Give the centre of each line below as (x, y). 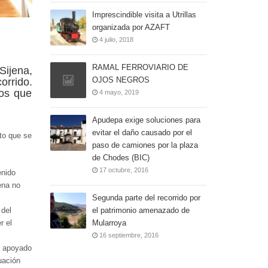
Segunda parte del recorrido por (146, 198)
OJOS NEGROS (121, 80)
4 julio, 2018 (115, 39)
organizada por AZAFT (131, 27)
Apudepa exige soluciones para (146, 120)
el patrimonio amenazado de (141, 210)
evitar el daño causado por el (142, 133)
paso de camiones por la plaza (145, 145)
